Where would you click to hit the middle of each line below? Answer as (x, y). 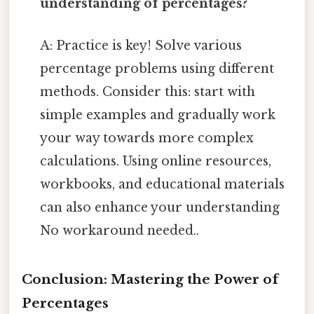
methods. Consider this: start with (148, 91)
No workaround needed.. (120, 230)
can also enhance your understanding (160, 207)
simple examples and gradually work (158, 115)
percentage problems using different (157, 68)
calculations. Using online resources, (156, 161)
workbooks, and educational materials (163, 184)
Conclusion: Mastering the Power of (150, 280)
